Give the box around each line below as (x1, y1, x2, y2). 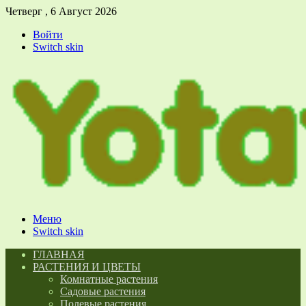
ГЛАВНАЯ (33, 249, 85, 260)
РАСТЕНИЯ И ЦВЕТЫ (33, 261, 141, 273)
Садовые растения (60, 286, 145, 297)
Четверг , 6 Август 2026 (5, 5, 117, 17)
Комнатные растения (60, 273, 158, 285)
